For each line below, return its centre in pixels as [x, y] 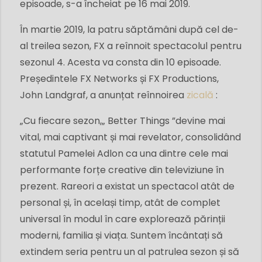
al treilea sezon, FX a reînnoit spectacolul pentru [131, 46]
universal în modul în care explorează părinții [123, 219]
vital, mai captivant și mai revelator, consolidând [130, 137]
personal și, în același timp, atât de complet [120, 203]
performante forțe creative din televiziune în [122, 170]
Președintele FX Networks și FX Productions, [119, 79]
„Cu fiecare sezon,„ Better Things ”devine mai [123, 121]
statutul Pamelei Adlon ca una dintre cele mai [124, 154]
